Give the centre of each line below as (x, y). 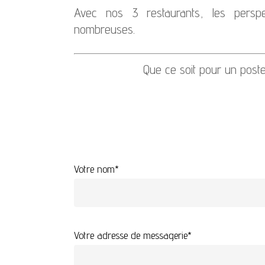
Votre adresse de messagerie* (133, 235)
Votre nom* (97, 169)
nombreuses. (105, 29)
